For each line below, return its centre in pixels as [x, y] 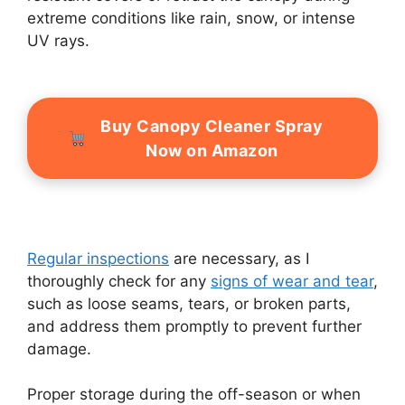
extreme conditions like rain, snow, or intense [191, 19]
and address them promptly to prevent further [194, 326]
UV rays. [61, 41]
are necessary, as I [239, 258]
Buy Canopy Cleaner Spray [212, 127]
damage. [59, 348]
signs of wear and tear [292, 281]
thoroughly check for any [119, 281]
